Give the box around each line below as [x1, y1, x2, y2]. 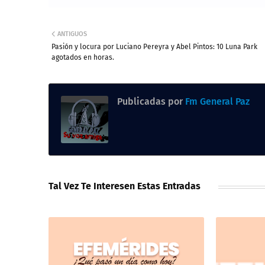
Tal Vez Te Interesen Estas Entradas [49, 180, 201, 192]
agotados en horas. [51, 53, 114, 62]
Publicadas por [117, 95, 183, 107]
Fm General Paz [183, 95, 250, 107]
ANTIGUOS [57, 30, 87, 38]
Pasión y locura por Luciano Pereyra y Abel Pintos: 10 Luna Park [51, 42, 257, 51]
